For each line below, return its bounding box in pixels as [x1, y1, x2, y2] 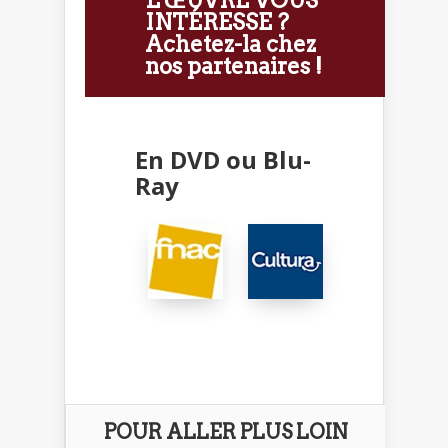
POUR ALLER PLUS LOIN [103, 420, 348, 445]
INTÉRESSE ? [145, 9, 289, 36]
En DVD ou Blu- [135, 143, 311, 177]
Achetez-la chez [145, 31, 316, 58]
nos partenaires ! [145, 53, 322, 80]
